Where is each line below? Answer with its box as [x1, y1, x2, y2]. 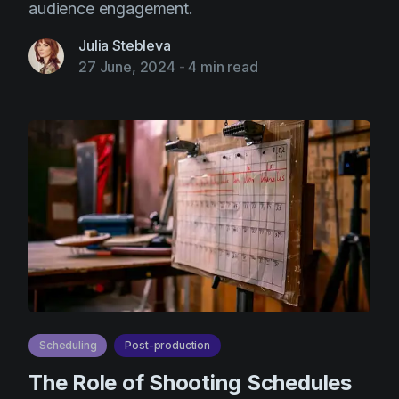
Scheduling [39, 338, 97, 352]
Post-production [125, 338, 211, 352]
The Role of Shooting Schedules [28, 370, 352, 395]
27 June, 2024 [78, 58, 175, 76]
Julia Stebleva [78, 37, 171, 54]
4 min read [188, 58, 258, 76]
